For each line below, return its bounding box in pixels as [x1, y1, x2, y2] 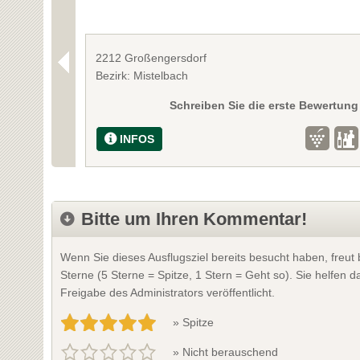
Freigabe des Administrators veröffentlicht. [59, 285, 275, 299]
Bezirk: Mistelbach [96, 68, 189, 82]
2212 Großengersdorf [96, 51, 207, 64]
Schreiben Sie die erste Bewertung [169, 98, 358, 112]
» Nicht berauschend [172, 345, 278, 358]
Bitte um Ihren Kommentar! [80, 208, 307, 229]
